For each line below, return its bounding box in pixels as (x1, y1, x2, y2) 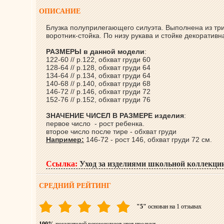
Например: (46, 135, 84, 143)
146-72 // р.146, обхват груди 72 (46, 87, 150, 95)
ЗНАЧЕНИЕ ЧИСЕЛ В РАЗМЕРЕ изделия (46, 111, 184, 119)
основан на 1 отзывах (146, 202, 201, 210)
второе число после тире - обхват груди (46, 127, 178, 135)
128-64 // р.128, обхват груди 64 (46, 63, 150, 71)
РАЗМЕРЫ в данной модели (46, 47, 144, 55)
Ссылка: (46, 159, 77, 168)
